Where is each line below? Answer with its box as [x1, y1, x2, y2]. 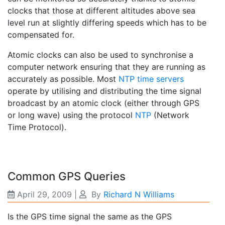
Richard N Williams [103, 189, 174, 200]
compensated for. [8, 30, 74, 40]
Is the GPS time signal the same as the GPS [8, 211, 172, 222]
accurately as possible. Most [8, 74, 119, 84]
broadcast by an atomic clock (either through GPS [8, 98, 199, 108]
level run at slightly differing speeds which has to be [8, 18, 206, 28]
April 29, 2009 [17, 189, 72, 200]
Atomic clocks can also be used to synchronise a [8, 50, 193, 60]
